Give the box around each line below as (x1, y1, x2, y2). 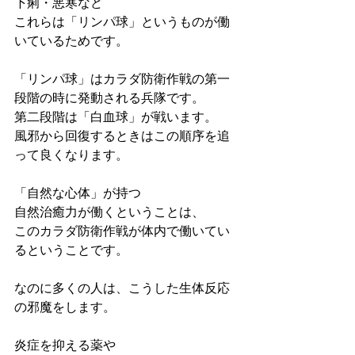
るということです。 (14, 242, 128, 258)
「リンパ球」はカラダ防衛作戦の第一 (14, 71, 230, 87)
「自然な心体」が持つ (14, 185, 141, 201)
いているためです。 (14, 33, 128, 49)
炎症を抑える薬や (14, 338, 116, 353)
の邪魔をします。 (14, 300, 116, 315)
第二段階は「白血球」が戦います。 (14, 109, 217, 125)
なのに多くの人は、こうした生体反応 (14, 281, 230, 296)
